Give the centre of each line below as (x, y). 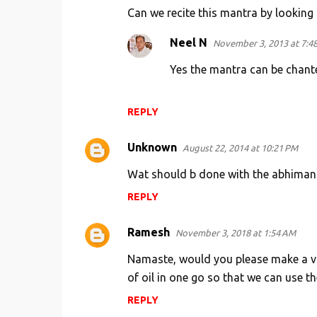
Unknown (152, 148)
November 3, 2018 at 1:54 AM (235, 233)
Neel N (188, 43)
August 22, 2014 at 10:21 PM (240, 148)
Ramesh (148, 232)
